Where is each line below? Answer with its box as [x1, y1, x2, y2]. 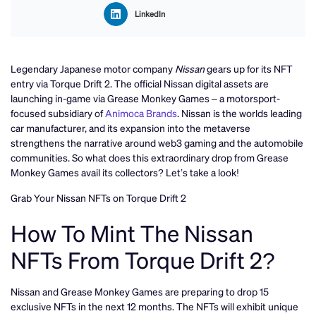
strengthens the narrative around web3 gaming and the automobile [11, 136, 303, 150]
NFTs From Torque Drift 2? [11, 245, 275, 274]
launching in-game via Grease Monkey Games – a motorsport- [11, 92, 280, 105]
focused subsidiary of [11, 107, 105, 120]
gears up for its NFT [205, 62, 293, 75]
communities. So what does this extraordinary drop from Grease [11, 151, 288, 164]
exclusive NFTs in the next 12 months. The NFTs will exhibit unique [11, 299, 298, 312]
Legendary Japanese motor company [11, 62, 175, 75]
